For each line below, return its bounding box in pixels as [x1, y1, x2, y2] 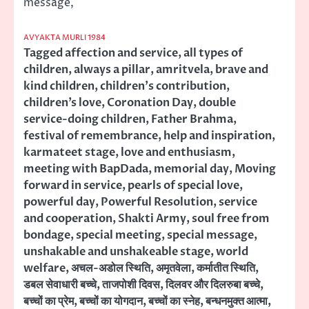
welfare [23, 260, 66, 276]
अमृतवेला [156, 260, 191, 276]
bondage [23, 227, 70, 243]
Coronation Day [107, 94, 193, 110]
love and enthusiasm [121, 144, 232, 160]
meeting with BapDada [23, 161, 148, 177]
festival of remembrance [23, 128, 158, 143]
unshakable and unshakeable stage [23, 243, 210, 259]
